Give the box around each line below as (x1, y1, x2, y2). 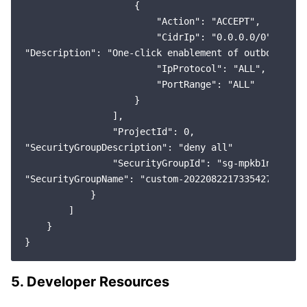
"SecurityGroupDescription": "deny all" (25, 142, 233, 153)
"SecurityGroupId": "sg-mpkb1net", (25, 158, 293, 169)
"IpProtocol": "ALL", (25, 63, 266, 74)
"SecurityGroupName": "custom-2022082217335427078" (25, 173, 293, 184)
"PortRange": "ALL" (25, 79, 255, 90)
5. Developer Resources (11, 273, 169, 290)
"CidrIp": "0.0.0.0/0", (25, 32, 277, 42)
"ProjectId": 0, (25, 126, 195, 137)
